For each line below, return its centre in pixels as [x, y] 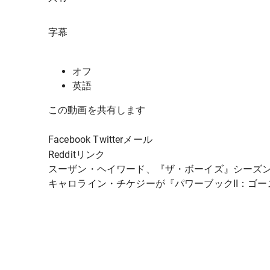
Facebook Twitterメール [100, 140]
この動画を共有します [97, 110]
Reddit [62, 155]
